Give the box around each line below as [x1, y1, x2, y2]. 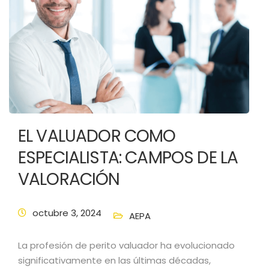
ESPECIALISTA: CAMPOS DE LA [18, 146, 238, 169]
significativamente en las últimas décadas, [18, 254, 211, 267]
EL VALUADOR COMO [18, 124, 176, 148]
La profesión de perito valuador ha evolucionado [18, 239, 235, 252]
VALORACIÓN [18, 168, 120, 191]
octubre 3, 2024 [32, 207, 101, 219]
